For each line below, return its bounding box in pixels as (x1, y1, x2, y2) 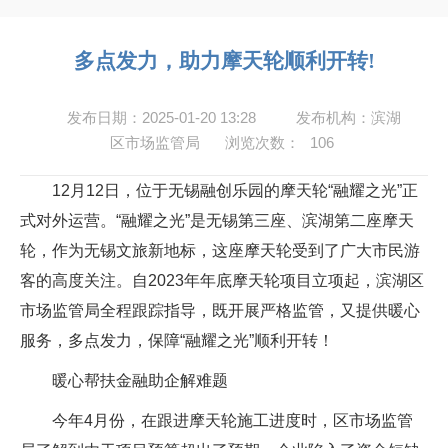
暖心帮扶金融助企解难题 (20, 372, 228, 389)
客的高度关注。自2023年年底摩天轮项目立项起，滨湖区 (20, 272, 424, 289)
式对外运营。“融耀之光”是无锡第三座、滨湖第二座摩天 (20, 212, 414, 229)
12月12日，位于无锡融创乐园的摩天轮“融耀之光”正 (20, 182, 418, 199)
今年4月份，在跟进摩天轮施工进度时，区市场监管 (20, 412, 413, 429)
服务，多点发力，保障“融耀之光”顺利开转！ (20, 332, 334, 349)
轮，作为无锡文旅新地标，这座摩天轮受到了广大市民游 (20, 242, 420, 259)
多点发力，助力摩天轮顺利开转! (73, 49, 375, 72)
